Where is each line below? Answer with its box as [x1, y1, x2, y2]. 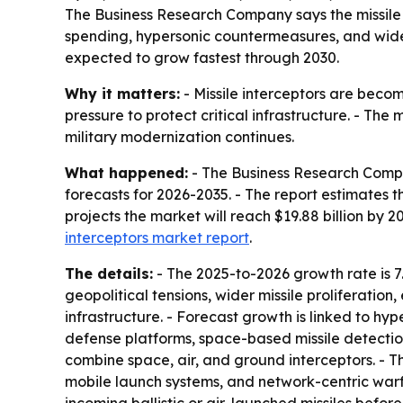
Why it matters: [65, 85, 180, 103]
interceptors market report [65, 228, 249, 246]
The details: [65, 264, 153, 282]
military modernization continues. [65, 128, 294, 146]
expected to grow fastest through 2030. [65, 49, 339, 67]
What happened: [65, 164, 188, 182]
